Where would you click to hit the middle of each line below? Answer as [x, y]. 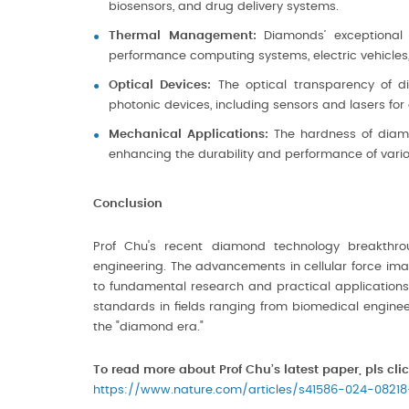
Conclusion [128, 204]
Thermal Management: [183, 36]
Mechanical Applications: [189, 135]
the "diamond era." [148, 327]
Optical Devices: [160, 85]
